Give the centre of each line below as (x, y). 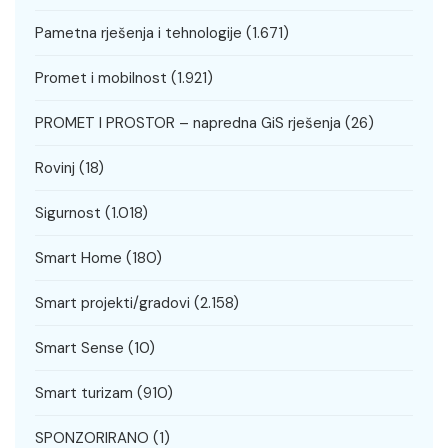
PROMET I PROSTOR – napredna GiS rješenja (188, 123)
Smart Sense (79, 348)
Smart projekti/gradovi (112, 303)
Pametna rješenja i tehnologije (138, 33)
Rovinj (55, 168)
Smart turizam (84, 393)
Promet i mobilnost (101, 78)
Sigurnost (68, 213)
